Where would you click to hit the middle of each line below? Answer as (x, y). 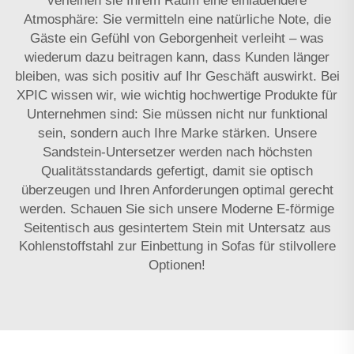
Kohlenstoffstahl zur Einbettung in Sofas (139, 246)
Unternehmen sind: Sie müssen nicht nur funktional (177, 114)
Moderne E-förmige (278, 209)
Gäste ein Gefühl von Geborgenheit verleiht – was (177, 38)
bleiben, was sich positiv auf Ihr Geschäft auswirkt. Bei (177, 76)
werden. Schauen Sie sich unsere (121, 209)
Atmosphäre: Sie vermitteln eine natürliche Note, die (177, 19)
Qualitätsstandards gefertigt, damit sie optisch (177, 171)
